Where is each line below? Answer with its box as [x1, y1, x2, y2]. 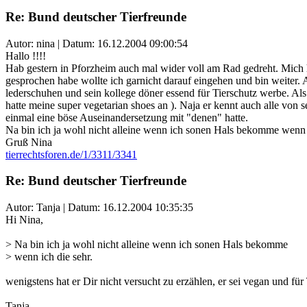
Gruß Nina [5, 136, 52, 148]
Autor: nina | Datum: [5, 37, 97, 49]
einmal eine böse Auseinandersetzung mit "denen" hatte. [5, 111, 248, 123]
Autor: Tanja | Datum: [5, 201, 103, 213]
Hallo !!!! [5, 49, 46, 62]
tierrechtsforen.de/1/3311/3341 [5, 148, 137, 160]
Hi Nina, [5, 213, 43, 225]
